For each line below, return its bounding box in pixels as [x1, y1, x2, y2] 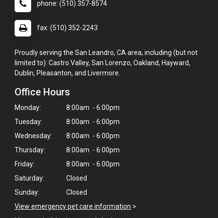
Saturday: [15, 174, 44, 182]
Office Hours [15, 86, 70, 98]
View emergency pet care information [15, 202, 131, 210]
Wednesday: [15, 131, 52, 140]
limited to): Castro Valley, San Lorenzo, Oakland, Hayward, [15, 58, 190, 67]
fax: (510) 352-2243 [37, 23, 98, 32]
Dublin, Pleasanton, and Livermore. [15, 69, 120, 77]
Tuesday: [15, 117, 42, 126]
